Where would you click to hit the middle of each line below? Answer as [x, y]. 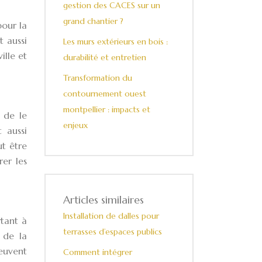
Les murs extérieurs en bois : [116, 42]
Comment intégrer [98, 252]
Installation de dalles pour [111, 216]
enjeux [75, 125]
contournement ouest [105, 94]
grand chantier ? [93, 21]
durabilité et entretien [105, 57]
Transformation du [98, 78]
